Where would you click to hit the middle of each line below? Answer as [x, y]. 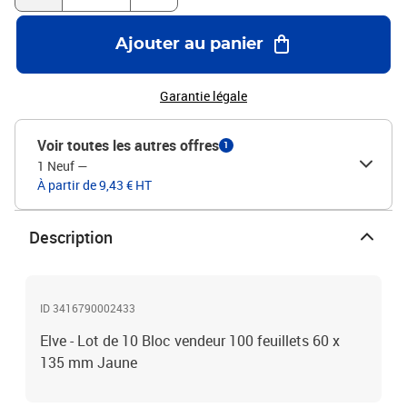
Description [71, 237]
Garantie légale [203, 96]
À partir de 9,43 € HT [94, 185]
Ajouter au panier [189, 45]
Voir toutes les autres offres [128, 145]
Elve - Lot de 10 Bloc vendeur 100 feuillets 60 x [190, 341]
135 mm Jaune [89, 362]
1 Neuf [56, 166]
